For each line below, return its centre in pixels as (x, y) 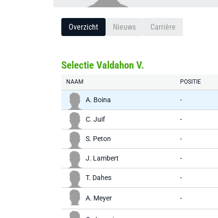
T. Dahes (99, 178)
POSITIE (191, 82)
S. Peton (98, 139)
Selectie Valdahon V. (103, 65)
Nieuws (124, 27)
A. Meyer (99, 198)
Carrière (163, 27)
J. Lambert (102, 158)
